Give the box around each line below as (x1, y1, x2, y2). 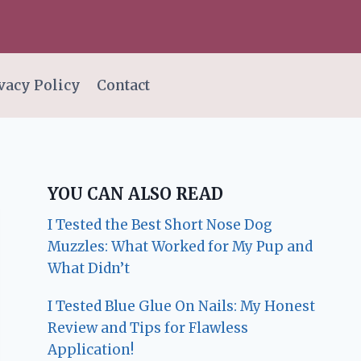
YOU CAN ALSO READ (48, 184, 224, 205)
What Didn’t (48, 259, 131, 278)
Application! (48, 341, 135, 359)
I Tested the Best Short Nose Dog (48, 216, 273, 234)
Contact (96, 76, 150, 94)
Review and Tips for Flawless (48, 319, 249, 338)
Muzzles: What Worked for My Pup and (48, 238, 313, 256)
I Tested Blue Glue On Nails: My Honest (48, 297, 316, 316)
